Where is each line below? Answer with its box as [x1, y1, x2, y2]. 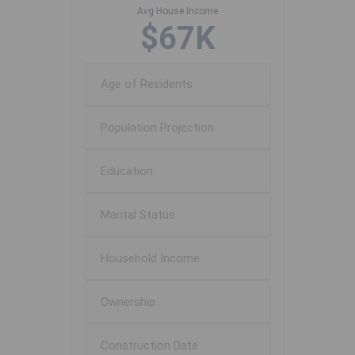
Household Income [101, 251, 200, 266]
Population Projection [101, 120, 214, 136]
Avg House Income [137, 6, 218, 17]
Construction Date [101, 338, 198, 353]
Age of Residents [101, 77, 193, 92]
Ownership [101, 295, 155, 310]
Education [101, 164, 153, 179]
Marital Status [101, 208, 175, 223]
